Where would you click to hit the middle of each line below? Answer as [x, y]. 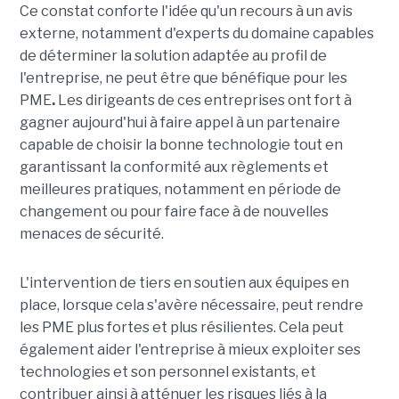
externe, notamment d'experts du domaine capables [196, 34]
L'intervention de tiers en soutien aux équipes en [184, 283]
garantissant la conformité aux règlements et [174, 167]
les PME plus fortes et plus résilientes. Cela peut [181, 328]
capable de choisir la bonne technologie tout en [181, 145]
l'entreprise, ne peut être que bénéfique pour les [183, 78]
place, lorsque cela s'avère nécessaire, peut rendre [191, 305]
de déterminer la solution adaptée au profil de [173, 56]
